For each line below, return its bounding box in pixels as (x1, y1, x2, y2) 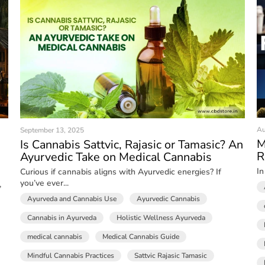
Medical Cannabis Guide (102, 231, 180, 241)
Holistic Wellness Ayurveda (117, 212, 206, 222)
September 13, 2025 (20, 125, 85, 135)
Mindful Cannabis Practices (27, 250, 115, 260)
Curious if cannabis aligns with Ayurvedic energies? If (20, 166, 222, 177)
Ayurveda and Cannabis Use (27, 193, 117, 203)
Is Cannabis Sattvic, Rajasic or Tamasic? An (20, 136, 244, 153)
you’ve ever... (20, 177, 69, 189)
